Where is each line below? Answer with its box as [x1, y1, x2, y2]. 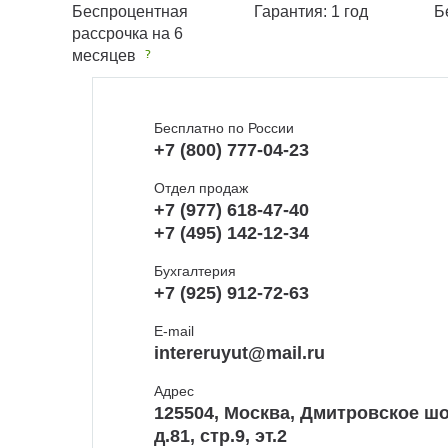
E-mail [154, 323, 194, 340]
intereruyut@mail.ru [154, 343, 325, 364]
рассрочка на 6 [72, 25, 183, 43]
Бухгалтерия [154, 263, 236, 280]
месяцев [72, 47, 140, 65]
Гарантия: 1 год [253, 3, 368, 21]
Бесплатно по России [154, 120, 294, 137]
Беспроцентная [72, 3, 188, 21]
